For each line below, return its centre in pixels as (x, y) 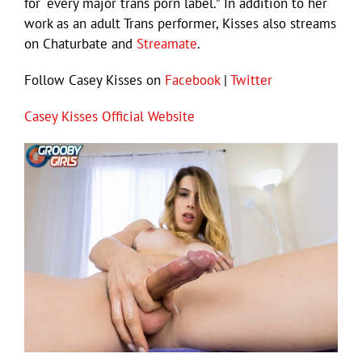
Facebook (192, 80)
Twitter (251, 80)
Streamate (167, 44)
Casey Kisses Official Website (109, 117)
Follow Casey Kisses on (95, 80)
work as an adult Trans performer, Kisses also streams (180, 24)
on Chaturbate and (80, 44)
